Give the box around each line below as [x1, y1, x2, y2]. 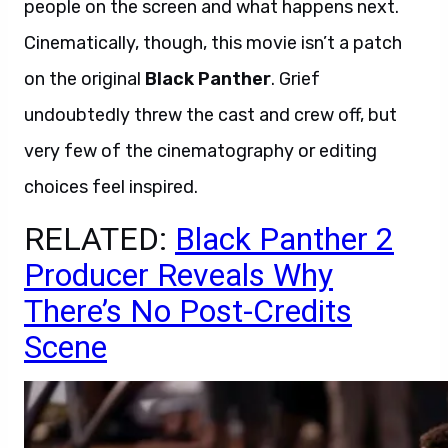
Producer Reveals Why [24, 256, 333, 294]
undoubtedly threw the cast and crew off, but [24, 104, 397, 126]
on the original [24, 68, 145, 90]
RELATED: [24, 220, 175, 258]
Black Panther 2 [175, 220, 394, 258]
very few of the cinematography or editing [24, 140, 377, 162]
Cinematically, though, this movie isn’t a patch [24, 32, 402, 54]
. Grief [271, 68, 320, 90]
